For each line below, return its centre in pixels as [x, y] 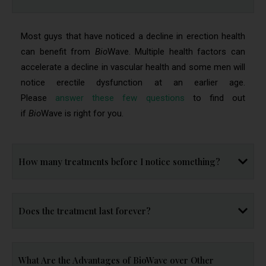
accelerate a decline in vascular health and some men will [133, 67]
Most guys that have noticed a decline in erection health [133, 37]
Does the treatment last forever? [85, 211]
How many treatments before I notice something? [119, 162]
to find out [215, 98]
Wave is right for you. [82, 114]
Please [38, 98]
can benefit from [58, 52]
